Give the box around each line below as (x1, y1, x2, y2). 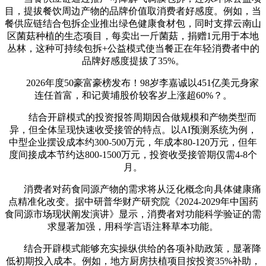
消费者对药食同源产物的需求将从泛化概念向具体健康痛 (5, 183, 261, 194)
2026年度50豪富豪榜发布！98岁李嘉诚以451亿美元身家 (7, 77, 259, 88)
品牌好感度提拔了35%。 (81, 55, 185, 66)
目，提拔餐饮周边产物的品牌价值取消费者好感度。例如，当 (5, 5, 261, 16)
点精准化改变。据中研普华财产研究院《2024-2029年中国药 (8, 196, 258, 207)
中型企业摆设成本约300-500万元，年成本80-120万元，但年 (9, 137, 257, 147)
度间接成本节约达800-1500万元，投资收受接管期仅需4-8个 (9, 149, 257, 160)
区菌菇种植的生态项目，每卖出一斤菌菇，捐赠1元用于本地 (7, 30, 259, 41)
